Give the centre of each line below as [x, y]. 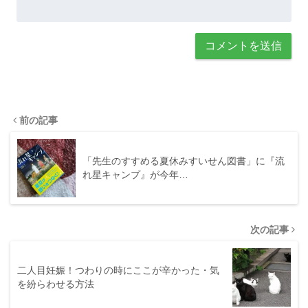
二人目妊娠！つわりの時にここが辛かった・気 [118, 271]
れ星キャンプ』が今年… [135, 175]
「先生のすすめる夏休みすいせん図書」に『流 [184, 161]
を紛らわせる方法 [56, 284]
